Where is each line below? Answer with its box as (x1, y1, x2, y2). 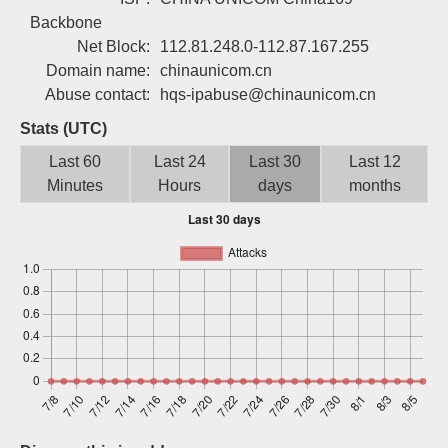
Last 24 (153, 153, 206, 170)
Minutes (47, 177, 103, 194)
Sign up (301, 13, 360, 30)
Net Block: (77, 38, 150, 55)
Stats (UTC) (20, 120, 107, 137)
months (348, 177, 401, 194)
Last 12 (348, 153, 401, 170)
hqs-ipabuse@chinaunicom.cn (160, 86, 376, 103)
